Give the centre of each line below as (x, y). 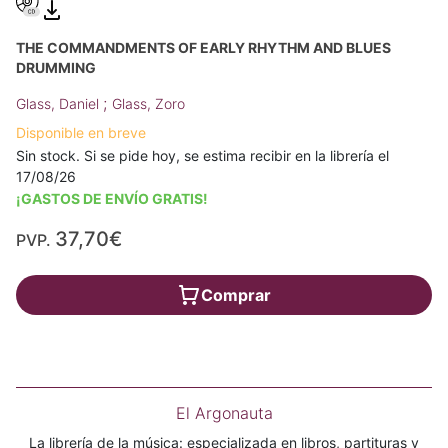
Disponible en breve (81, 133)
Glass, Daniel (59, 104)
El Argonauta (224, 413)
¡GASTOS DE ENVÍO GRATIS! (112, 199)
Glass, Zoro (148, 104)
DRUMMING (56, 68)
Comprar (236, 295)
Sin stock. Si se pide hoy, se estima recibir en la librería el (202, 156)
